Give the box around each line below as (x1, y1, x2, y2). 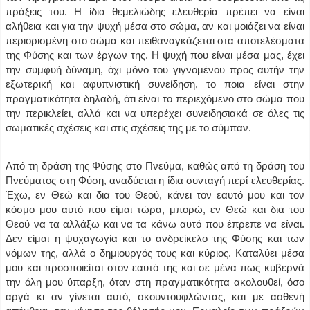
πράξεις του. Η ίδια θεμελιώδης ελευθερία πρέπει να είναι (6, 6, 304, 17)
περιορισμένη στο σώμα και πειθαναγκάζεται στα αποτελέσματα (6, 35, 304, 46)
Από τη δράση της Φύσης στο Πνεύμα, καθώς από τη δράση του (6, 160, 304, 172)
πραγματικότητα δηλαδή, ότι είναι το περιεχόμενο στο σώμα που (6, 93, 304, 104)
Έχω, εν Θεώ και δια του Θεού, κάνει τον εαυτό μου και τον (6, 189, 304, 201)
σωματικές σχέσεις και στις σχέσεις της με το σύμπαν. (6, 122, 252, 134)
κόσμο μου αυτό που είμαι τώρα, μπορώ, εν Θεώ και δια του (6, 203, 304, 215)
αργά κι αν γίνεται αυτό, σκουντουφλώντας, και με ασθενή (6, 291, 304, 302)
